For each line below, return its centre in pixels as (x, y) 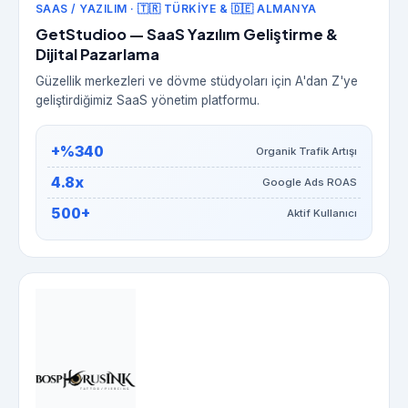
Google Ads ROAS (310, 183)
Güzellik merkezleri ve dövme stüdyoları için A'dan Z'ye (196, 82)
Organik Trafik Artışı (307, 152)
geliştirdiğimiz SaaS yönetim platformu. (147, 101)
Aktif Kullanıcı (322, 214)
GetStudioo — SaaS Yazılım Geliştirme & (186, 35)
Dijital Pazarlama (97, 55)
